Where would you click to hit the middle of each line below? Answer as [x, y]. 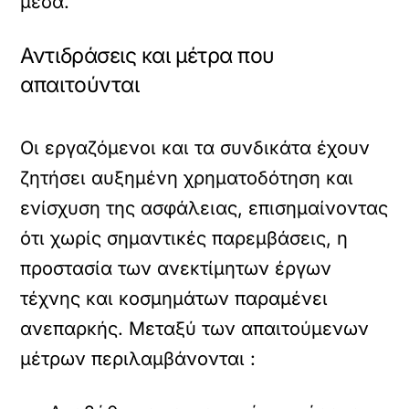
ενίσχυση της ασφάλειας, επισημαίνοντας [204, 209]
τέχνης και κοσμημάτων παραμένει [174, 299]
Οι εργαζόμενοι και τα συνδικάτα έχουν [195, 148]
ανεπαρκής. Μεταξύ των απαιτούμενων [195, 329]
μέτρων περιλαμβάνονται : [138, 359]
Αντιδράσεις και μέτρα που [147, 56]
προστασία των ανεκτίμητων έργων [176, 269]
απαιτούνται [80, 85]
